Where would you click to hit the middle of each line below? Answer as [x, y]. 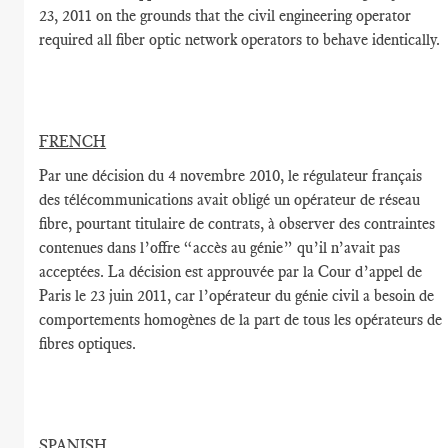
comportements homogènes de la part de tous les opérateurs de [241, 319]
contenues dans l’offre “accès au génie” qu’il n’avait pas [220, 247]
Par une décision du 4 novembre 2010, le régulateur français [231, 175]
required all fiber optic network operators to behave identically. [240, 39]
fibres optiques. [88, 343]
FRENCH [73, 141]
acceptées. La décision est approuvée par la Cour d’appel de [231, 271]
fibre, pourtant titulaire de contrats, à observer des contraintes [237, 223]
